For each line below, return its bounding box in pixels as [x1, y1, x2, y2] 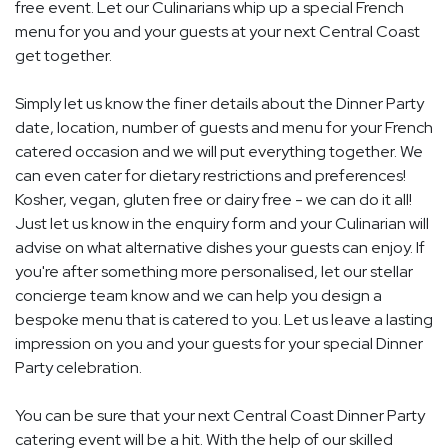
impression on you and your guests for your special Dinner [15, 333, 423, 355]
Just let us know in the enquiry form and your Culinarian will [15, 213, 429, 235]
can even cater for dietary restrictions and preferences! [15, 165, 406, 187]
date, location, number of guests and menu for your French [15, 117, 433, 139]
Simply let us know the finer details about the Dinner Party [15, 93, 424, 115]
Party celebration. [15, 357, 142, 379]
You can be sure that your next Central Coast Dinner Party [15, 405, 425, 427]
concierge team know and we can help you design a [15, 285, 382, 307]
